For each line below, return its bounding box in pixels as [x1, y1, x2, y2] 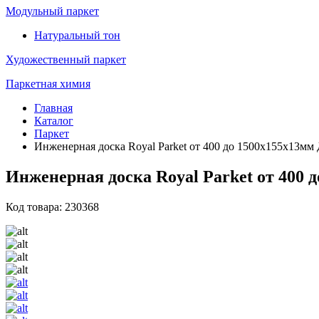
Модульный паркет [6, 5, 99, 17]
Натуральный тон [34, 29, 120, 41]
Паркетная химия [6, 78, 90, 90]
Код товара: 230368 [6, 200, 99, 213]
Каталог [34, 115, 73, 127]
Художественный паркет [6, 53, 126, 66]
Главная [34, 102, 73, 114]
